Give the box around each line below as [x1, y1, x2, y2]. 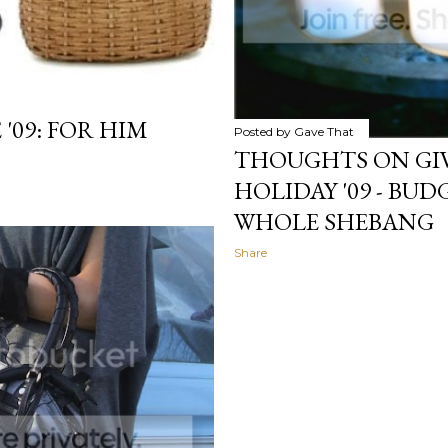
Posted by [234, 123, 294, 139]
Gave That [294, 123, 354, 139]
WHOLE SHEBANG [234, 205, 434, 237]
